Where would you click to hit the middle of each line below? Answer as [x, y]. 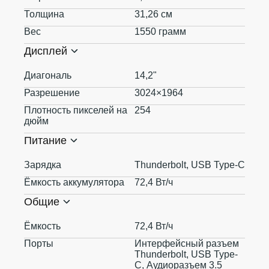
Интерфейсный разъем [187, 243]
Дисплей [46, 51]
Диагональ [48, 75]
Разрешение [52, 93]
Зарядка [43, 165]
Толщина [44, 14]
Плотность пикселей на [76, 110]
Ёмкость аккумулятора [74, 182]
